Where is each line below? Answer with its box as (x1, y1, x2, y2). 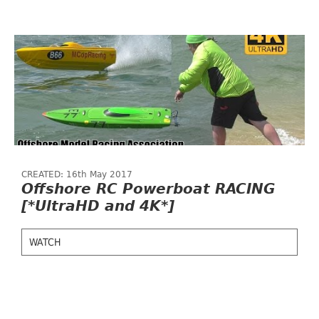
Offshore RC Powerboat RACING (21, 180, 275, 197)
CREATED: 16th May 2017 (21, 169, 132, 179)
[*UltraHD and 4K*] (21, 197, 174, 214)
